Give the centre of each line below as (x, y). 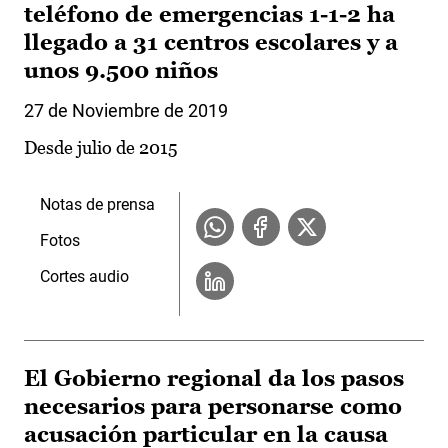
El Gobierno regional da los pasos (214, 379)
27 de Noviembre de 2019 (126, 111)
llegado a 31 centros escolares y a (211, 43)
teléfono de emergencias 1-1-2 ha (209, 15)
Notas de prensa (97, 205)
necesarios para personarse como (213, 407)
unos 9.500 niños (121, 71)
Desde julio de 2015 (101, 148)
